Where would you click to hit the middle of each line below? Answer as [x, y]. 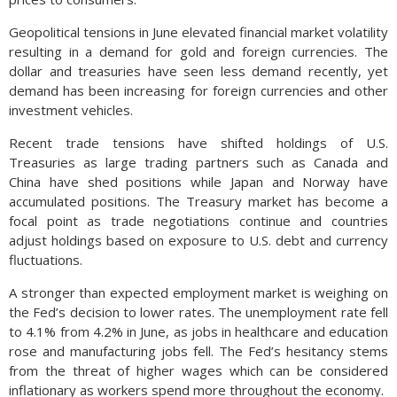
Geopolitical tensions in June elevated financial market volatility [198, 32]
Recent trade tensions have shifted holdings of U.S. [198, 143]
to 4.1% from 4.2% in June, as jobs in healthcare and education [198, 331]
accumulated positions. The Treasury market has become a [198, 201]
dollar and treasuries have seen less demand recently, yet [198, 71]
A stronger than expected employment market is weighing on [198, 292]
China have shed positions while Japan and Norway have [198, 182]
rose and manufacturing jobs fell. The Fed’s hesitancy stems [198, 351]
